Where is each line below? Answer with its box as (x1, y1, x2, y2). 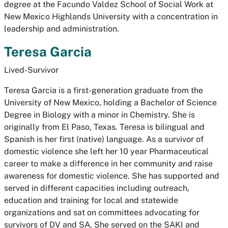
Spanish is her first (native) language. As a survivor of (4, 134, 204, 144)
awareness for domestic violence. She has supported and (4, 171, 219, 181)
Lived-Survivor (4, 65, 59, 75)
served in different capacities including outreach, (4, 183, 189, 193)
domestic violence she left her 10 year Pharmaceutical (4, 147, 209, 156)
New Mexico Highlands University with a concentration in (4, 12, 218, 21)
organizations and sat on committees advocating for (4, 208, 199, 217)
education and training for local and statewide (4, 195, 178, 205)
